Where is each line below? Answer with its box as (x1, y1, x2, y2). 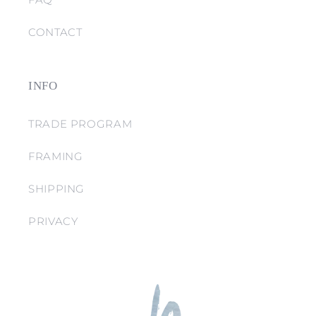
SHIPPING (28, 182, 85, 195)
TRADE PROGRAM (28, 117, 133, 130)
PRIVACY (28, 214, 78, 228)
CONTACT (28, 25, 83, 39)
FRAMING (28, 150, 83, 163)
